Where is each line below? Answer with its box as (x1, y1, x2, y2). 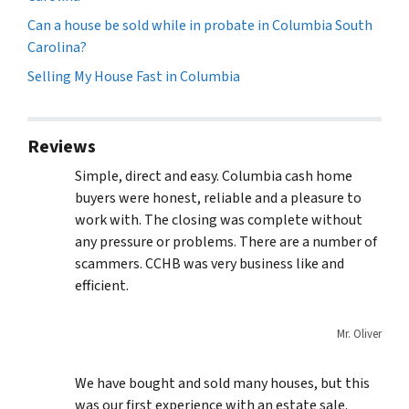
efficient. (75, 275, 129, 296)
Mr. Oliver (337, 325, 382, 342)
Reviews (27, 133, 96, 160)
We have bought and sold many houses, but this (75, 372, 370, 393)
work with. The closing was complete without (75, 209, 362, 230)
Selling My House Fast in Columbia (27, 66, 240, 87)
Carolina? (27, 37, 87, 58)
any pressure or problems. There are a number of (75, 231, 377, 252)
